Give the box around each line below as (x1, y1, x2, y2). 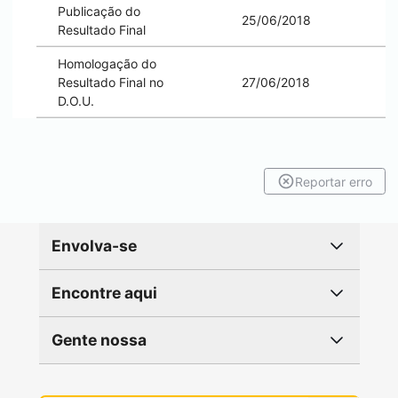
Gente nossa (51, 330, 147, 349)
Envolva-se (51, 235, 137, 255)
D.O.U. (58, 93, 94, 108)
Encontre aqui (51, 283, 157, 302)
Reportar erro (295, 173, 372, 189)
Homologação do (58, 56, 156, 71)
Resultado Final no (58, 75, 163, 90)
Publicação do (58, 4, 140, 19)
